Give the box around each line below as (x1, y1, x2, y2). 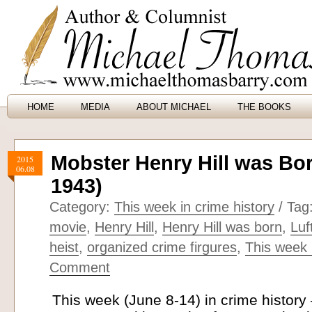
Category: (49, 199, 114, 214)
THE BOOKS (237, 102, 291, 112)
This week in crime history (114, 199, 274, 214)
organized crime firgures (87, 240, 237, 255)
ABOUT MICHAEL (136, 102, 211, 112)
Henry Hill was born (162, 219, 282, 235)
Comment (49, 260, 110, 275)
